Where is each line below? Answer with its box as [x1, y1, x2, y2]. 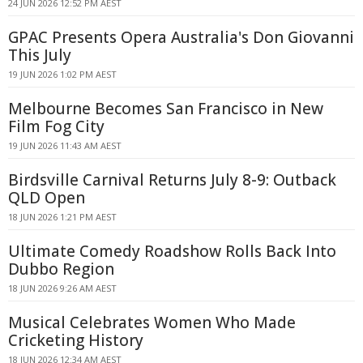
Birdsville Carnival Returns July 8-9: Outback [8, 169, 336, 190]
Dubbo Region [8, 258, 114, 280]
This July [8, 45, 71, 66]
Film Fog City [8, 116, 105, 137]
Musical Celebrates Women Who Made [8, 312, 296, 333]
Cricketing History [8, 330, 143, 351]
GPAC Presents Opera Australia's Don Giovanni [8, 27, 354, 48]
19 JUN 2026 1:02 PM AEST [8, 68, 117, 80]
